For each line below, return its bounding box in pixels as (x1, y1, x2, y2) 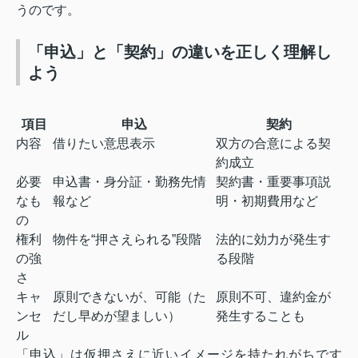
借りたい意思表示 (53, 136, 155, 150)
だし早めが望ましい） (53, 308, 181, 323)
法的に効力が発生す (216, 232, 331, 246)
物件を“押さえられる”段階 (53, 232, 201, 246)
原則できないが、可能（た (53, 289, 206, 304)
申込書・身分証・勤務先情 (53, 174, 206, 189)
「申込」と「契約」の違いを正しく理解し (28, 42, 332, 61)
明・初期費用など (216, 193, 318, 208)
